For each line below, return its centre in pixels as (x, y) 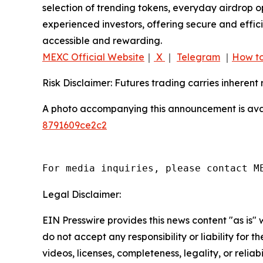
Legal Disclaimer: (82, 195)
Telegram (198, 57)
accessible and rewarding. (102, 41)
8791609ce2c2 (75, 125)
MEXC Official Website (93, 57)
